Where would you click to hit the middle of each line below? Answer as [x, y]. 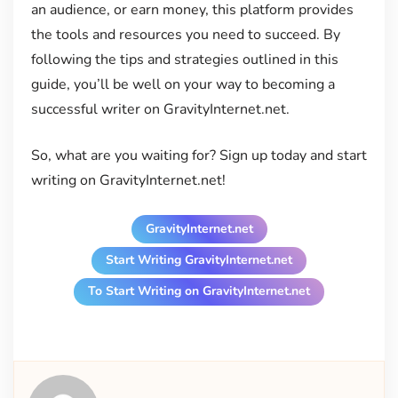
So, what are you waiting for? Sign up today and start [199, 155]
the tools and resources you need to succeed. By [185, 34]
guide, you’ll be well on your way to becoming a [183, 84]
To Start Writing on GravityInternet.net [199, 291]
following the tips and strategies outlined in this [184, 59]
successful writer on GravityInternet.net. [160, 109]
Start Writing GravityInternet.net [199, 260]
